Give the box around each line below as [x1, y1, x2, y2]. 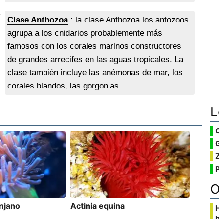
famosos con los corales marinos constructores [7, 42, 182, 51]
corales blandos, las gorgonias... [7, 81, 127, 91]
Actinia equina [70, 201, 125, 211]
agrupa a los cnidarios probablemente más [7, 28, 163, 38]
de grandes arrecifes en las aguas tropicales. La [7, 55, 184, 65]
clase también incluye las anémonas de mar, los [7, 68, 183, 78]
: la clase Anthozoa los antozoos [68, 15, 189, 25]
